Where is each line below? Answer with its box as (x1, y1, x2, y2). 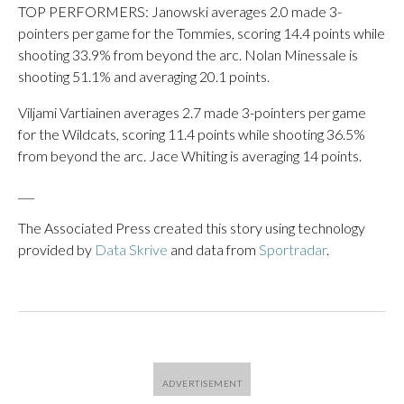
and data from (168, 241, 259, 258)
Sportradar (259, 241, 326, 258)
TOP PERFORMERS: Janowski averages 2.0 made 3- (18, 3, 342, 20)
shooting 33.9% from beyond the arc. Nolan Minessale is (18, 46, 358, 63)
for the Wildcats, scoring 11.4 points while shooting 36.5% (18, 125, 365, 142)
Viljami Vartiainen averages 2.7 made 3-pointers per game (18, 104, 366, 121)
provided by (18, 241, 95, 258)
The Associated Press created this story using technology (18, 219, 365, 236)
